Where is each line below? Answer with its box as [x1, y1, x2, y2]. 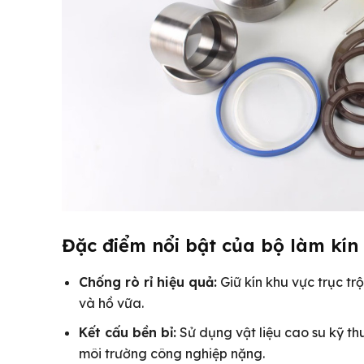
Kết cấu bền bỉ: [79, 323, 176, 340]
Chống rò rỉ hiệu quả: [79, 273, 217, 290]
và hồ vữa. [79, 294, 144, 311]
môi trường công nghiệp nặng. [79, 344, 265, 362]
